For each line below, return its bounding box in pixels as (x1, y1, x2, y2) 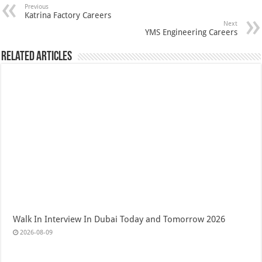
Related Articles (1, 50, 73, 64)
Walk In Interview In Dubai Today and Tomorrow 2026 (13, 213, 226, 225)
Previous (25, 2, 49, 11)
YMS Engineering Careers (144, 27, 237, 37)
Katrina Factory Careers (25, 10, 112, 20)
